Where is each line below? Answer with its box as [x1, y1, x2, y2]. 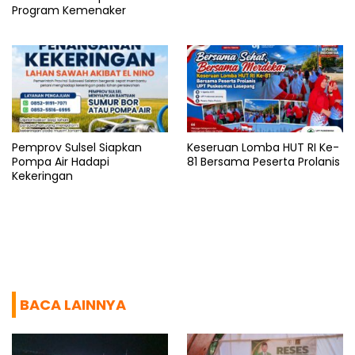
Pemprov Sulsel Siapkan [12, 139, 142, 156]
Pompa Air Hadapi [12, 154, 109, 170]
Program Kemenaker [12, 2, 126, 19]
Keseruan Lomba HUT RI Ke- [187, 139, 339, 156]
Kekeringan [12, 168, 73, 185]
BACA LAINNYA [20, 295, 126, 315]
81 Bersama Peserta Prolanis [187, 154, 340, 170]
